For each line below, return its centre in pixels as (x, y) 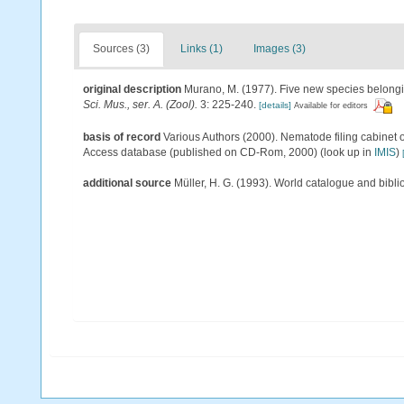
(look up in (346, 152)
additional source (127, 183)
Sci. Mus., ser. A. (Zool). (140, 105)
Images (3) (280, 49)
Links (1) (202, 49)
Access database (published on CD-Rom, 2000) (200, 152)
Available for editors (331, 106)
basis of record (122, 137)
